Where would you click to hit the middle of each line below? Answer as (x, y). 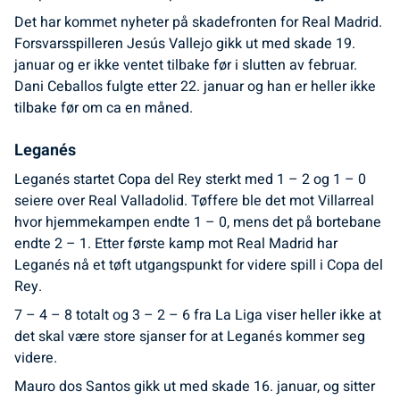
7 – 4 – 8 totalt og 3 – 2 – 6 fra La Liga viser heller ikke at (198, 315)
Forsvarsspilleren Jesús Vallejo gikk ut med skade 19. (185, 44)
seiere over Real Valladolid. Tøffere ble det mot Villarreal (194, 201)
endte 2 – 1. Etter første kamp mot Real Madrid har (176, 244)
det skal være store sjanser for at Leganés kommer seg (190, 337)
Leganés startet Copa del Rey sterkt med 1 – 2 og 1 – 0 (190, 179)
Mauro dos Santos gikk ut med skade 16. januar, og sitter (195, 387)
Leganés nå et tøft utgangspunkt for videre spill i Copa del (199, 265)
